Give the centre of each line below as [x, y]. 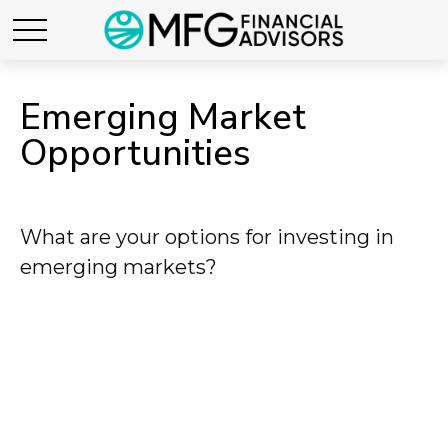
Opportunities [135, 153]
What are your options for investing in [207, 237]
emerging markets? [118, 267]
